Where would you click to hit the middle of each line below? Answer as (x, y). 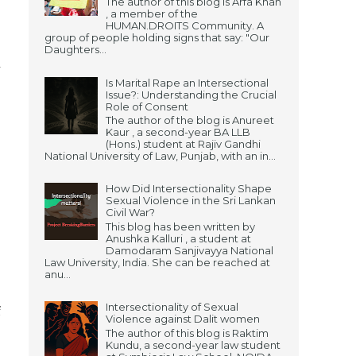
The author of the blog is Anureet (190, 120)
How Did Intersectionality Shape (189, 189)
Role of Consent (147, 106)
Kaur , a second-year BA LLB (178, 132)
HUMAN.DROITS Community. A (185, 26)
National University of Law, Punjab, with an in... (160, 156)
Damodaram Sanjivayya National (190, 250)
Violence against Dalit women (183, 319)
